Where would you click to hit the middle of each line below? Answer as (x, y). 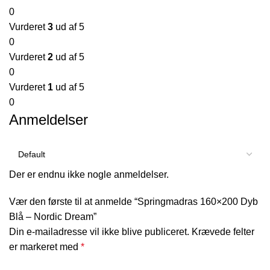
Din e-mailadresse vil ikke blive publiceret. (99, 231)
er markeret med (45, 246)
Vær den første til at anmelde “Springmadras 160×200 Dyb (133, 201)
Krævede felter (223, 231)
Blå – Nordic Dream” (53, 216)
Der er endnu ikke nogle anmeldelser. (89, 174)
